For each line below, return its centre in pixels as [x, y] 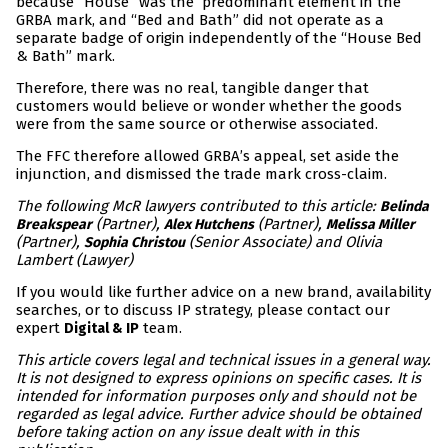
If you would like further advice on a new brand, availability [223, 292]
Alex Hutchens [209, 225]
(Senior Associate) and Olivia [283, 242]
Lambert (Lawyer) [74, 260]
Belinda [404, 207]
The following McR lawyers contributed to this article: [198, 206]
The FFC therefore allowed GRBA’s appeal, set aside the [207, 156]
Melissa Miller [370, 225]
